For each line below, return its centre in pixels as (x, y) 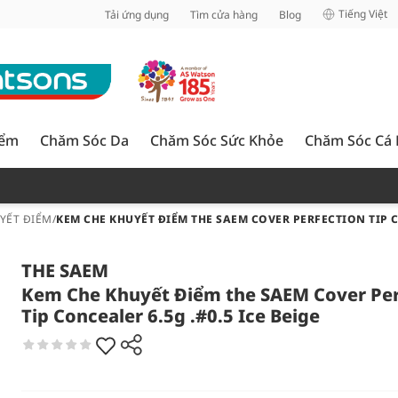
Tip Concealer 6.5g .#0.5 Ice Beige (171, 316)
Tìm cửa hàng (224, 14)
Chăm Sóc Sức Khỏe (217, 140)
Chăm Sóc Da (84, 140)
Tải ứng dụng (137, 14)
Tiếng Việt (363, 14)
